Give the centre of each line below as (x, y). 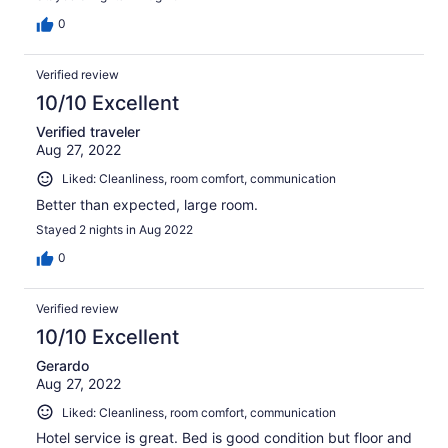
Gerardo (62, 365)
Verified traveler (88, 132)
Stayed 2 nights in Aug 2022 (114, 229)
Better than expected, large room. (147, 204)
